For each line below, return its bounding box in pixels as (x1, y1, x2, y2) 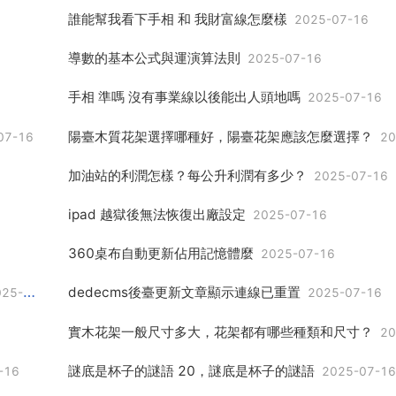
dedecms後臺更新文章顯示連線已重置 (67, 284, 301, 301)
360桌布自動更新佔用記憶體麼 (67, 245, 254, 263)
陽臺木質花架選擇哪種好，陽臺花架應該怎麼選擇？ (67, 127, 373, 145)
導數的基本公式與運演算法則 (67, 49, 240, 67)
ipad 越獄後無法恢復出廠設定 (67, 205, 246, 223)
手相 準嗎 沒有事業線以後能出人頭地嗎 (67, 88, 301, 106)
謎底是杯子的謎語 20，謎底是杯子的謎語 (67, 362, 315, 379)
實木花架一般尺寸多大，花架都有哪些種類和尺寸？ (67, 323, 373, 340)
